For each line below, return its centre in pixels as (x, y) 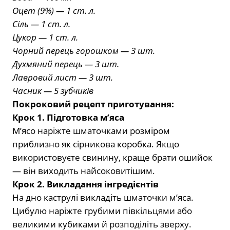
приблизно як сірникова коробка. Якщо (96, 144)
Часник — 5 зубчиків (53, 91)
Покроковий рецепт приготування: (93, 104)
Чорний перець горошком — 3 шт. (84, 51)
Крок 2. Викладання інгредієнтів (85, 184)
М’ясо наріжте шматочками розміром (91, 131)
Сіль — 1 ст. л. (41, 24)
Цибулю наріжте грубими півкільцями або (102, 211)
